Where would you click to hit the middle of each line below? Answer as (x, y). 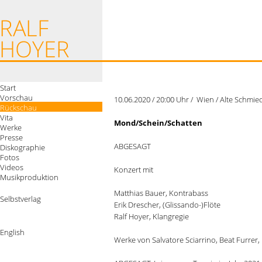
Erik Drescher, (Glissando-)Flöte (167, 205)
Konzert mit (134, 170)
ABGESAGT (132, 146)
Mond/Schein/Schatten (158, 123)
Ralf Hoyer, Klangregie (151, 216)
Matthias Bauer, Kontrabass (161, 193)
